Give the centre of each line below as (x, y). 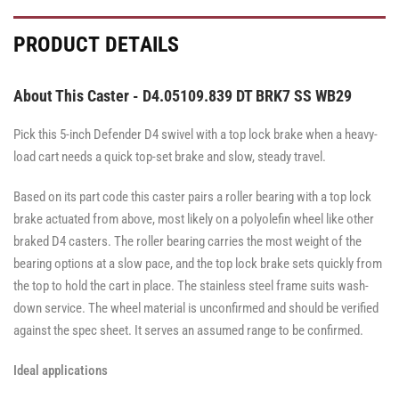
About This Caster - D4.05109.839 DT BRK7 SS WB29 (183, 96)
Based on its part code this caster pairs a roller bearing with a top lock (192, 197)
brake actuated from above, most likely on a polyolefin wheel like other (194, 219)
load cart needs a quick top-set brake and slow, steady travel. (170, 157)
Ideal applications (61, 370)
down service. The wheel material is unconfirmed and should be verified (196, 308)
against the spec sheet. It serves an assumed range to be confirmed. (188, 330)
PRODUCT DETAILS (97, 45)
